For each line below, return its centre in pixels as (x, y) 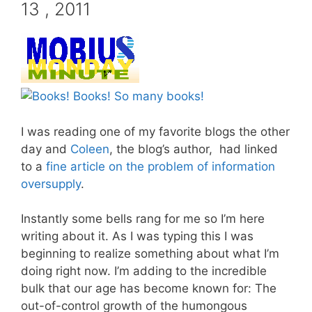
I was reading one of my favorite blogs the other (155, 131)
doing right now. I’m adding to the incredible (144, 271)
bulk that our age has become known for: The (149, 289)
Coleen (90, 149)
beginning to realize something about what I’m (150, 254)
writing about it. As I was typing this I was (137, 236)
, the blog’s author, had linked (194, 149)
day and (46, 149)
